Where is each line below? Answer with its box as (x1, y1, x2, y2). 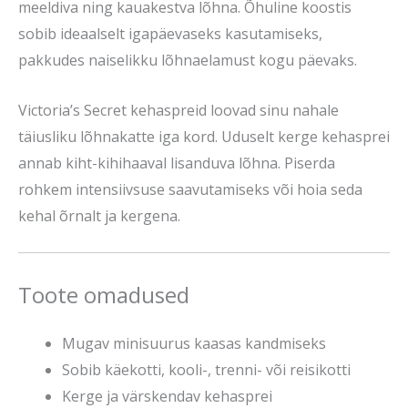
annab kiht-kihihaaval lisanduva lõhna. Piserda (18, 152, 335, 173)
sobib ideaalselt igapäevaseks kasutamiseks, (18, 24, 322, 45)
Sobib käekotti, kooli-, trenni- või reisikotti (62, 359, 351, 380)
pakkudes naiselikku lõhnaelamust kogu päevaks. (18, 50, 357, 71)
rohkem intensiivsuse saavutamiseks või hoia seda (18, 178, 362, 199)
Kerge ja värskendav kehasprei (62, 385, 272, 406)
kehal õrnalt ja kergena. (18, 205, 180, 226)
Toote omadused (18, 279, 189, 310)
